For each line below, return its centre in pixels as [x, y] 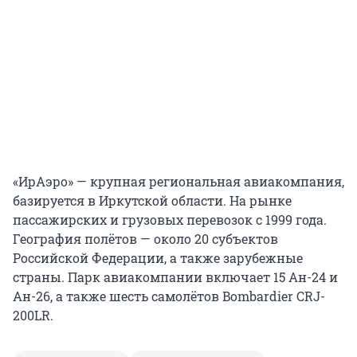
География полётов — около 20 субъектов [145, 239]
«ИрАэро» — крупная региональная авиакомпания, [178, 182]
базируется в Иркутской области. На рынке [152, 201]
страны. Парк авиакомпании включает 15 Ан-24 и [175, 277]
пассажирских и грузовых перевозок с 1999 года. [170, 220]
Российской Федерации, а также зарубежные [158, 258]
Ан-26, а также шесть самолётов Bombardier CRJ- [169, 296]
